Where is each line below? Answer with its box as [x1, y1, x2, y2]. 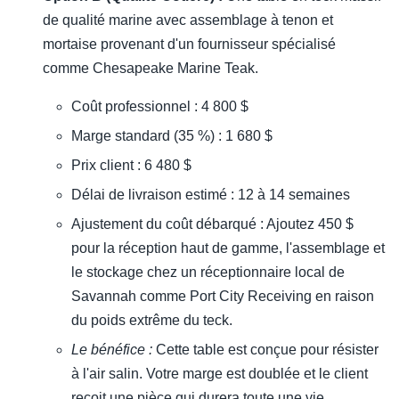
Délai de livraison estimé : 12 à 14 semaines [71, 187, 350, 203]
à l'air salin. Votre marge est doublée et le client [71, 366, 368, 382]
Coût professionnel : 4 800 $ [71, 99, 248, 115]
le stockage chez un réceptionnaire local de [71, 265, 345, 281]
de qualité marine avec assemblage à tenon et [43, 12, 333, 28]
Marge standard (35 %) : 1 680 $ [71, 128, 273, 144]
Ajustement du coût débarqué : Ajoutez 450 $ [71, 216, 354, 232]
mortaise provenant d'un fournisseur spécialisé [43, 37, 336, 53]
